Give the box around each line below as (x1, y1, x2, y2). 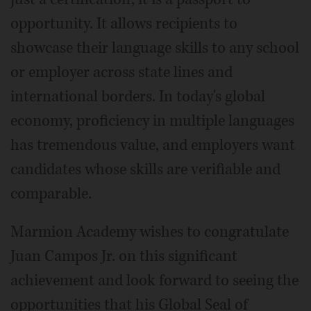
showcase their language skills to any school (10, 37, 299, 58)
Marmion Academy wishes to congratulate (10, 221, 289, 242)
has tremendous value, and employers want (10, 134, 295, 155)
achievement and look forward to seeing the (10, 269, 299, 291)
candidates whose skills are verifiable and (10, 158, 280, 180)
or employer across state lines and (10, 61, 233, 83)
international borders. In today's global (10, 85, 265, 107)
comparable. (10, 183, 92, 204)
